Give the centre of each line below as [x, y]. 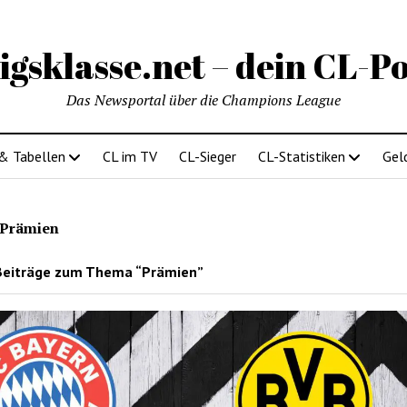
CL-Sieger [208, 156]
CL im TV [130, 156]
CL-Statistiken [302, 156]
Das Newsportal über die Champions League [203, 100]
